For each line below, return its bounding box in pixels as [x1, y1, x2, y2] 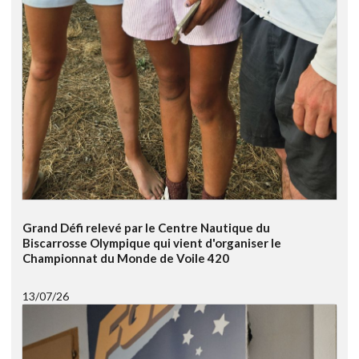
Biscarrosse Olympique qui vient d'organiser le [22, 236, 281, 251]
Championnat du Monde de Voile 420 [22, 251, 229, 266]
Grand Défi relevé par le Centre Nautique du [22, 220, 270, 236]
